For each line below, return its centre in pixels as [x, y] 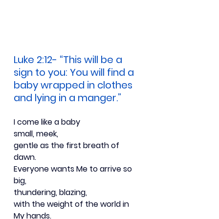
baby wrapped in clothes [74, 85]
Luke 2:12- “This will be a [69, 59]
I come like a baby [47, 122]
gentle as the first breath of [67, 145]
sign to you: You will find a [75, 72]
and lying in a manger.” [67, 98]
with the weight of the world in [72, 204]
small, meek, [36, 133]
